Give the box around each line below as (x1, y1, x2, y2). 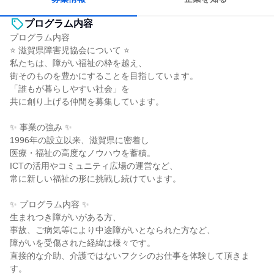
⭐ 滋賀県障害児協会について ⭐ (10, 45, 130, 55)
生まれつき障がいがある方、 (10, 212, 121, 222)
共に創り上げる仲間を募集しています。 (10, 97, 164, 106)
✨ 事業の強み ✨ (10, 122, 72, 132)
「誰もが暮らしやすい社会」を (10, 84, 130, 94)
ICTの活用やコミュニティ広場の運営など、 (10, 161, 178, 171)
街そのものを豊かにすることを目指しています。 (10, 71, 198, 81)
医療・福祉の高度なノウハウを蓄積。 (10, 148, 155, 158)
